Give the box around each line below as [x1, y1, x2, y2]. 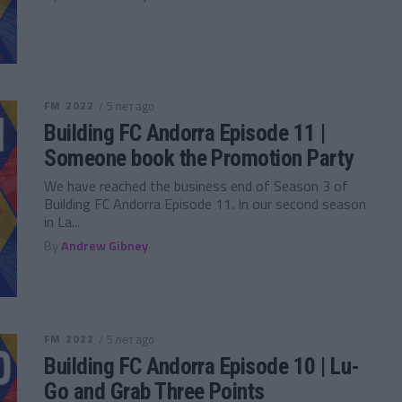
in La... [44, 211, 81, 232]
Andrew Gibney [61, 236, 149, 256]
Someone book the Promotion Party [44, 144, 354, 171]
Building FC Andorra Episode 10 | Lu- [44, 352, 360, 380]
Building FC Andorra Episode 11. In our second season [44, 193, 367, 214]
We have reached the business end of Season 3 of [44, 175, 349, 197]
